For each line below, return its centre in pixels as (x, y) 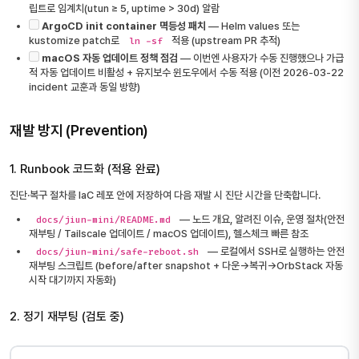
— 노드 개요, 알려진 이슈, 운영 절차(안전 (261, 219)
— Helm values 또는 (253, 26)
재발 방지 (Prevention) (79, 130)
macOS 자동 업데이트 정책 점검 (110, 58)
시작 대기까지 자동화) (73, 280)
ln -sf (145, 42)
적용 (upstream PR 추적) (225, 40)
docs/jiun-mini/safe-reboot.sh (117, 252)
